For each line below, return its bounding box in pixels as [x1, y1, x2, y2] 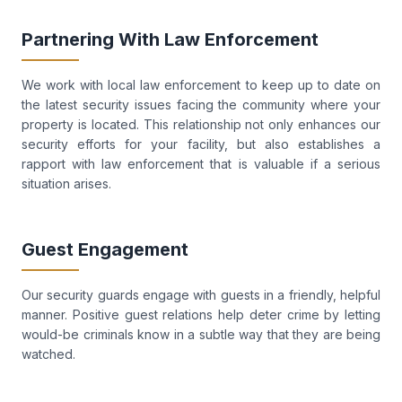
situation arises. [22, 176, 111, 191]
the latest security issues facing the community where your [22, 97, 380, 112]
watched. [22, 346, 75, 362]
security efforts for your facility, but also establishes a [22, 136, 380, 152]
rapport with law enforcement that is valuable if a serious [22, 156, 380, 171]
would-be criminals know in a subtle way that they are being [22, 327, 380, 342]
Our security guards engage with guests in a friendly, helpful [22, 287, 380, 302]
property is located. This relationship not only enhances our [22, 117, 380, 132]
